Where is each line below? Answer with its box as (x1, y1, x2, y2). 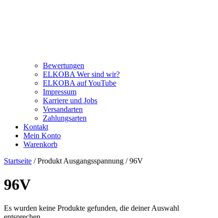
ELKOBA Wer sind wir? (43, 70, 120, 78)
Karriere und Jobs (43, 96, 97, 105)
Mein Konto (23, 131, 61, 140)
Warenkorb (23, 140, 57, 148)
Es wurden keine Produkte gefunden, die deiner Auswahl (4, 204, 179, 213)
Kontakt (23, 122, 48, 131)
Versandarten (43, 105, 83, 113)
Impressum (43, 87, 76, 96)
